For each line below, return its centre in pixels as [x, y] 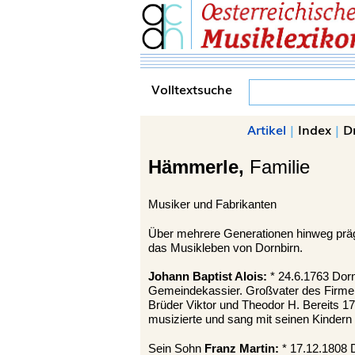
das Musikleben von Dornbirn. [225, 248]
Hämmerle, [199, 167]
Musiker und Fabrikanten [212, 204]
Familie [280, 167]
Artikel [267, 129]
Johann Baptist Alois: [208, 277]
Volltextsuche [192, 89]
